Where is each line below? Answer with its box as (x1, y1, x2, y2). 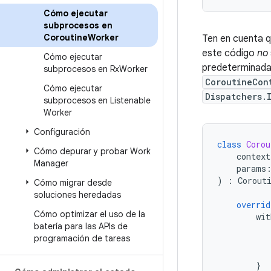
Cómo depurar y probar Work (34, 146, 151, 157)
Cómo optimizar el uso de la (34, 209, 145, 220)
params (237, 163, 266, 174)
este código (202, 47, 257, 59)
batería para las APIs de (34, 221, 128, 232)
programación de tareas (34, 233, 130, 244)
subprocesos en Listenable (44, 95, 151, 106)
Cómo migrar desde (34, 177, 112, 188)
